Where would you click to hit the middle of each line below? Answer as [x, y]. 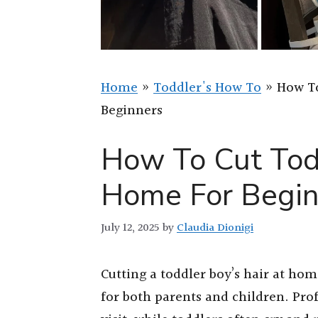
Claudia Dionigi [215, 227]
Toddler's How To [207, 88]
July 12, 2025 [130, 227]
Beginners [132, 111]
